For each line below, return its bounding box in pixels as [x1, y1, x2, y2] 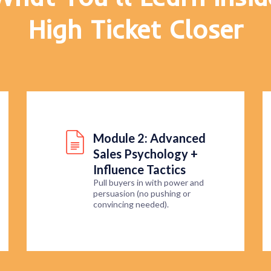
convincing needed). [93, 199, 169, 210]
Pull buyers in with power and [93, 177, 204, 188]
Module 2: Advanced [93, 131, 206, 146]
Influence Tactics [93, 162, 186, 177]
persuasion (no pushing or [93, 188, 191, 199]
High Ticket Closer [28, 13, 243, 46]
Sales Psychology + [93, 146, 198, 162]
